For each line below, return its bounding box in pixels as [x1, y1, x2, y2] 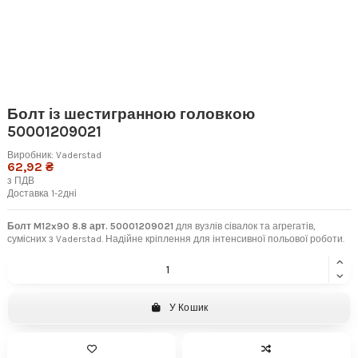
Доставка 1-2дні [7, 187, 77, 199]
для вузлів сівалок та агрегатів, [173, 220, 316, 232]
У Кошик [169, 302, 209, 314]
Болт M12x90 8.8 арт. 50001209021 [7, 220, 173, 232]
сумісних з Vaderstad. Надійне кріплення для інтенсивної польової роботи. [7, 233, 344, 245]
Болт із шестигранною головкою [7, 105, 255, 124]
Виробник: [7, 149, 54, 161]
